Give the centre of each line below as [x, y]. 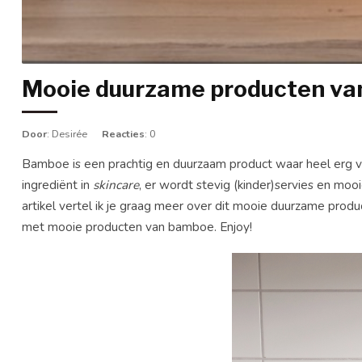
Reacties [123, 134]
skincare [116, 185]
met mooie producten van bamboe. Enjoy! [137, 227]
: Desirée [68, 134]
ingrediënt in [57, 185]
